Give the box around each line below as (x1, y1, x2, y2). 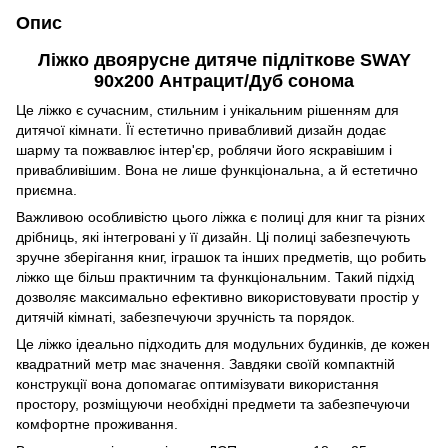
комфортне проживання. (16, 415, 178, 432)
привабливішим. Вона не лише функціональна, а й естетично (16, 161, 418, 178)
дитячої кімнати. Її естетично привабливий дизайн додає (16, 121, 386, 138)
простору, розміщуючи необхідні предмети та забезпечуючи (16, 395, 410, 412)
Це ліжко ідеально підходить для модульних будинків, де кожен (16, 335, 430, 352)
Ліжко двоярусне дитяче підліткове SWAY (37, 49, 411, 70)
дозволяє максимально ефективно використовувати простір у (16, 288, 419, 305)
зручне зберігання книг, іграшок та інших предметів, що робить (16, 248, 426, 265)
